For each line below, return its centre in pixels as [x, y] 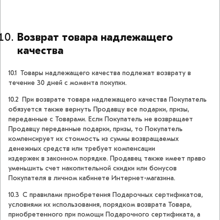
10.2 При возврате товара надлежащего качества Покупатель [108, 100]
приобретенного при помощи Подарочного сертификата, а [104, 215]
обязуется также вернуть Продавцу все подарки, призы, [99, 110]
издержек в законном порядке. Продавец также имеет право [107, 159]
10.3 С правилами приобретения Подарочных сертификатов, [106, 195]
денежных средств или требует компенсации [82, 149]
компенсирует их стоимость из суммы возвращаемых [94, 139]
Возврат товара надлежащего [95, 38]
